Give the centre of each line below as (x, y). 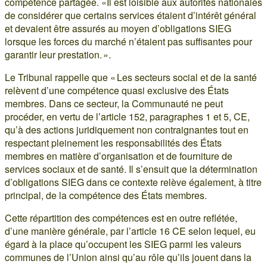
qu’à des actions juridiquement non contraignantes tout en (127, 129)
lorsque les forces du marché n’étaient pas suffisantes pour (128, 41)
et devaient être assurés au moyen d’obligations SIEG (118, 28)
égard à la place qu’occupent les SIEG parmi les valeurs (123, 244)
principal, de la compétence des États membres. (106, 195)
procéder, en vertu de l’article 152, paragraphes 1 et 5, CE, (127, 116)
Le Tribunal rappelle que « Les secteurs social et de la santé (131, 77)
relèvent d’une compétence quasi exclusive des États (117, 90)
